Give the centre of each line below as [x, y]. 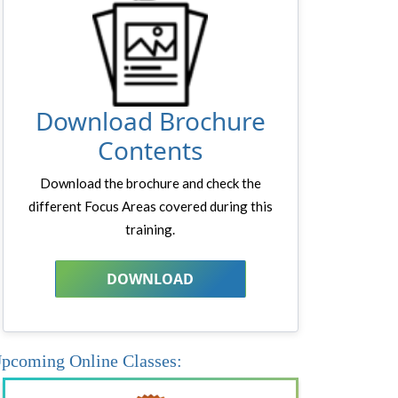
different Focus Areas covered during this [150, 207]
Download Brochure [150, 121]
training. [151, 230]
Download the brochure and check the [150, 183]
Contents [151, 151]
